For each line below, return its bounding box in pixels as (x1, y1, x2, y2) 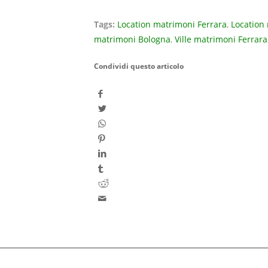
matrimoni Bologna (94, 34, 170, 45)
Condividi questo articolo (94, 61, 184, 72)
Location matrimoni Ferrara (117, 19, 227, 31)
